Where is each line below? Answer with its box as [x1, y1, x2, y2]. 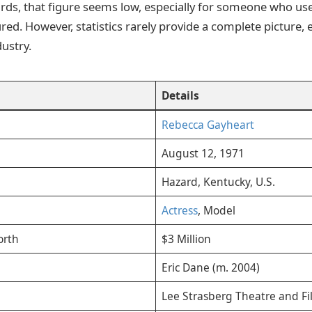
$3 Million [161, 231, 211, 247]
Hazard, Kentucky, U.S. [161, 174, 275, 190]
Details [161, 88, 199, 104]
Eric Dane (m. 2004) [161, 260, 260, 276]
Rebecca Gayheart [161, 117, 254, 133]
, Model [197, 203, 235, 219]
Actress [161, 203, 198, 219]
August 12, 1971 [161, 146, 244, 162]
